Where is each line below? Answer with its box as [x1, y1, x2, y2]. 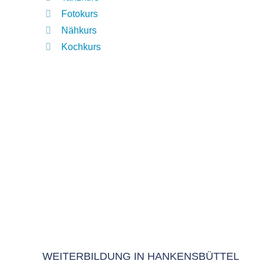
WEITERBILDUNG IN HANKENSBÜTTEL [42, 250, 239, 262]
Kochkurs [61, 42, 101, 52]
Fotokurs [61, 9, 98, 19]
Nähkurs [61, 25, 97, 35]
